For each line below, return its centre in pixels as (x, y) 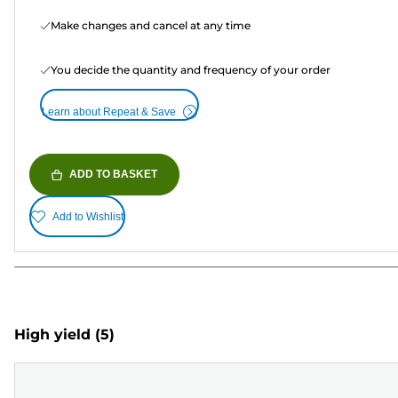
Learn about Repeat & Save (109, 112)
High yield (52, 334)
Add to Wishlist (88, 216)
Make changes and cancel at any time (151, 26)
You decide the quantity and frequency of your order (191, 70)
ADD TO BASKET (113, 175)
